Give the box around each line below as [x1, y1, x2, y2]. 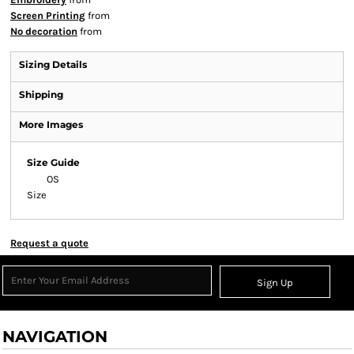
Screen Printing [10, 9, 85, 21]
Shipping [19, 88, 63, 100]
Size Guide [27, 156, 80, 168]
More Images [19, 119, 83, 130]
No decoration [10, 25, 77, 37]
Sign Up [257, 277, 294, 289]
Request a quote [10, 237, 88, 249]
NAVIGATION [2, 327, 107, 346]
